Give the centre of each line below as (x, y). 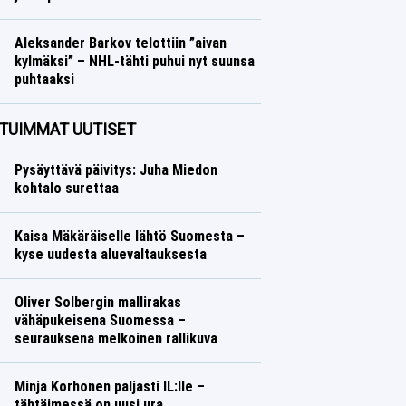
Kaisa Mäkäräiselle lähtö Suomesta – (129, 236)
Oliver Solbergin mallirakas (97, 302)
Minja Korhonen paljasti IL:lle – (109, 387)
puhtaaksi (44, 79)
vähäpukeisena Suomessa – (100, 320)
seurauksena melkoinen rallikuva (116, 338)
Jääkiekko (42, 97)
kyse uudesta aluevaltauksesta (110, 254)
